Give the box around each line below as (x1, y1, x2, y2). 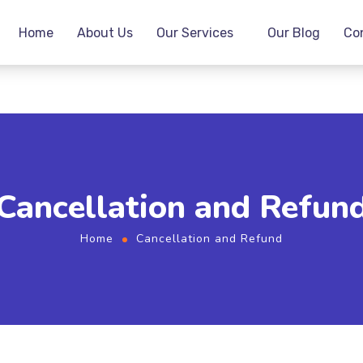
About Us (77, 24, 134, 41)
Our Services (156, 24, 234, 41)
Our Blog (267, 24, 321, 41)
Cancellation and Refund (136, 231, 283, 246)
